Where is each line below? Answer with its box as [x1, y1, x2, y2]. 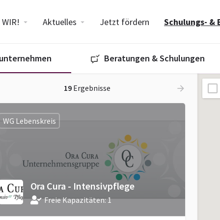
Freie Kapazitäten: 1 [44, 195, 111, 205]
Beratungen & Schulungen [104, 53, 205, 64]
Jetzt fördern [99, 16, 149, 27]
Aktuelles [42, 16, 77, 27]
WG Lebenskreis [2, 115, 56, 126]
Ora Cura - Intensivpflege [30, 180, 135, 192]
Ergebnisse [71, 83, 110, 93]
